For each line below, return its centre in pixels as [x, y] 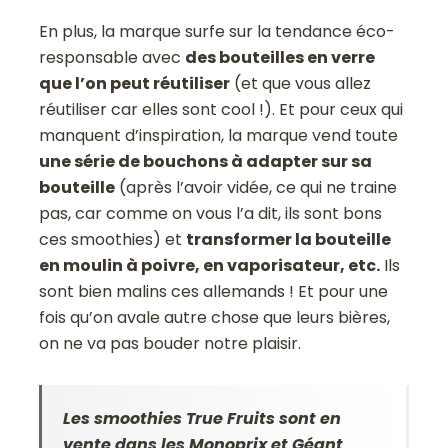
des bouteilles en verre [280, 57]
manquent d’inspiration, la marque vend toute [219, 135]
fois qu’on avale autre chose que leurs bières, [215, 317]
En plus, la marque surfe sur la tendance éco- [217, 31]
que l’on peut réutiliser [135, 83]
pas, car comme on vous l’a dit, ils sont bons [211, 213]
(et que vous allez [301, 83]
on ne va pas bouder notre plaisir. [170, 343]
